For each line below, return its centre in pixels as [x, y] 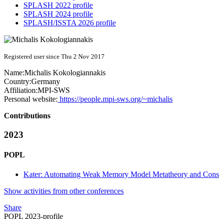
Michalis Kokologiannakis [65, 73]
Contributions [27, 116]
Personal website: [31, 99]
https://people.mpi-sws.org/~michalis [115, 99]
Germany [46, 82]
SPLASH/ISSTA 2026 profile [70, 23]
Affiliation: [21, 90]
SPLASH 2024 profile [58, 14]
